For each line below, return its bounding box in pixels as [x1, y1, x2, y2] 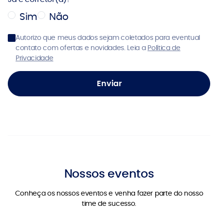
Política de [147, 43, 181, 53]
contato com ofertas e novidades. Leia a [16, 43, 148, 53]
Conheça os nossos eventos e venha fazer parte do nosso [15, 188, 203, 198]
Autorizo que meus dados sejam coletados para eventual [16, 33, 200, 42]
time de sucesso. [82, 199, 136, 208]
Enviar [96, 78, 122, 89]
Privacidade [16, 53, 54, 63]
